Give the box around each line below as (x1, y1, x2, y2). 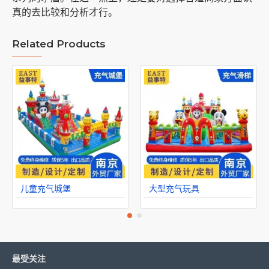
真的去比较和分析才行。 (12, 7, 118, 17)
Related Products (12, 37, 106, 50)
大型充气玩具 (149, 183, 199, 193)
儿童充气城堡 (20, 183, 71, 193)
